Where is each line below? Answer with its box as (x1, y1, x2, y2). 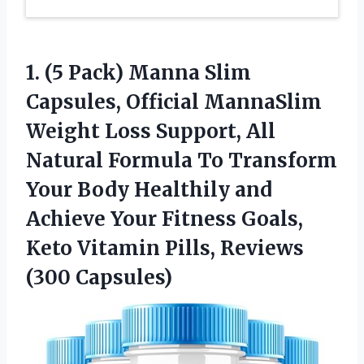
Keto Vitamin (26, 236, 165, 262)
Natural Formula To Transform (26, 148, 337, 174)
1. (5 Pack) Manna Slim (26, 60, 251, 86)
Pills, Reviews (165, 236, 304, 262)
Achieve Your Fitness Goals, (26, 206, 303, 232)
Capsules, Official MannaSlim (26, 89, 322, 115)
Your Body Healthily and (26, 177, 272, 203)
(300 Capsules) (26, 265, 172, 291)
